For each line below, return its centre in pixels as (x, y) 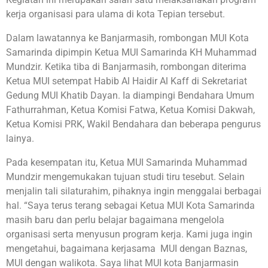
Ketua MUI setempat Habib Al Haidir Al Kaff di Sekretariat (127, 81)
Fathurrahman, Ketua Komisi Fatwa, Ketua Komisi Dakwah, (130, 110)
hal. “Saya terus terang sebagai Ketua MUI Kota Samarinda (130, 206)
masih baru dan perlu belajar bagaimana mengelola (115, 220)
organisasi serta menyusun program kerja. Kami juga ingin (129, 234)
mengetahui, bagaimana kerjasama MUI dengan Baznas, (127, 249)
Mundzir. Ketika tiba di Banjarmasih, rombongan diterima (126, 67)
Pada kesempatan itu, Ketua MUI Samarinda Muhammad (127, 163)
